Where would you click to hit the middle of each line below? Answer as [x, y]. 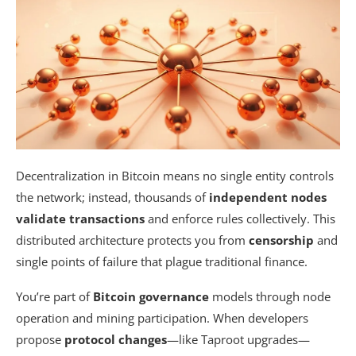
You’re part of [54, 296]
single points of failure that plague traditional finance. [162, 261]
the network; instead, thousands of [112, 197]
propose [40, 339]
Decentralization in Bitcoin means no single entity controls [175, 176]
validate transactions [80, 219]
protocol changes [116, 339]
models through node [270, 296]
